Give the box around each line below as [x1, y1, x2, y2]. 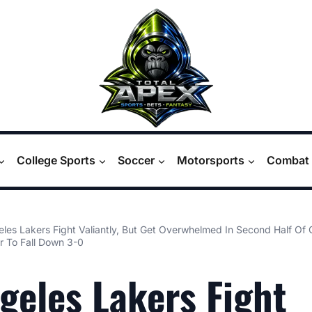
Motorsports [177, 153, 244, 167]
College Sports [17, 153, 95, 167]
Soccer [118, 153, 155, 167]
